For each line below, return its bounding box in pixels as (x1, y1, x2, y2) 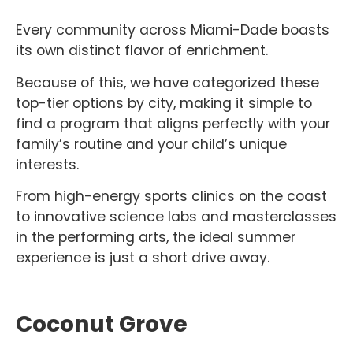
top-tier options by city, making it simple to (16, 93, 312, 113)
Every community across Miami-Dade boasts (16, 20, 329, 40)
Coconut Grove (16, 309, 188, 340)
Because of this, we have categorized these (16, 72, 319, 92)
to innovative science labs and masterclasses (16, 207, 336, 227)
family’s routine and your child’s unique (16, 134, 287, 154)
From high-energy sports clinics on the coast (16, 187, 327, 206)
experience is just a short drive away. (16, 248, 273, 268)
